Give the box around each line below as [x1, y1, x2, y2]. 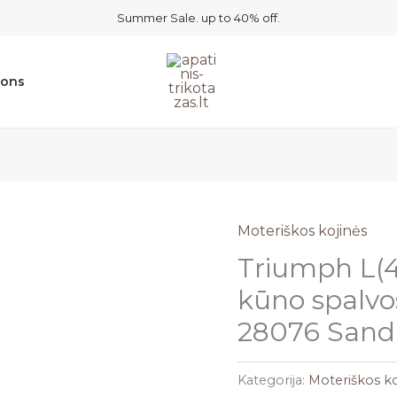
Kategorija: [237, 372, 309, 389]
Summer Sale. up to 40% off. [117, 11, 280, 25]
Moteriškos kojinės [237, 222, 368, 239]
